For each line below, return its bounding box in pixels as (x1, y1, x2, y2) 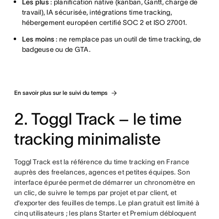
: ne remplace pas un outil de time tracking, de (54, 35, 201, 43)
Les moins (22, 35, 55, 43)
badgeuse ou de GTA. (22, 45, 90, 53)
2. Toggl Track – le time (14, 110, 182, 128)
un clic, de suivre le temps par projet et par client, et (14, 189, 177, 197)
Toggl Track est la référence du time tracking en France (14, 158, 190, 166)
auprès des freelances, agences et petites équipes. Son (14, 168, 190, 176)
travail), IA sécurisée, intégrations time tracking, (22, 8, 172, 16)
